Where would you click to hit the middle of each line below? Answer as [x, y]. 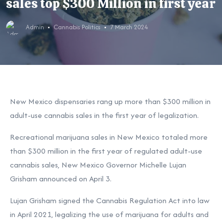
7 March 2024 [129, 27]
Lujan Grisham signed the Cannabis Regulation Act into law [110, 200]
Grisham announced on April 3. [61, 179]
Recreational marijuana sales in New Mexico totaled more [109, 137]
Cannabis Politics [77, 27]
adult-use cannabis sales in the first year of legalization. [104, 115]
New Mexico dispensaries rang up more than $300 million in [110, 101]
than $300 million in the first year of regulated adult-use [106, 151]
